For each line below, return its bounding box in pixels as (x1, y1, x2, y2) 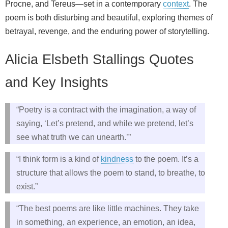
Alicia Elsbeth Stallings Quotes (5, 51, 194, 67)
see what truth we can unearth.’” (16, 132, 131, 141)
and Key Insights (5, 74, 108, 90)
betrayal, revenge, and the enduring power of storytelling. (5, 27, 209, 36)
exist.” (16, 182, 38, 191)
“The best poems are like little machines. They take (16, 204, 199, 213)
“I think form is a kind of (16, 154, 101, 163)
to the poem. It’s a (133, 154, 198, 163)
